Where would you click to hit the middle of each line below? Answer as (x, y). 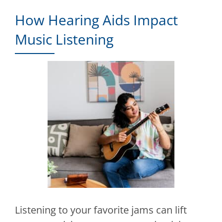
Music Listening (64, 39)
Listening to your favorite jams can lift (101, 210)
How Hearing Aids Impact (96, 20)
